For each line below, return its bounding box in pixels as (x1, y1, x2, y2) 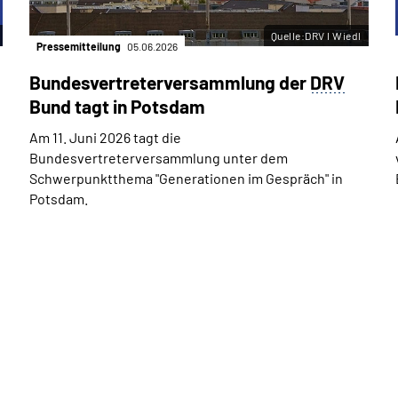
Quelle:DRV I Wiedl (270, 28, 362, 42)
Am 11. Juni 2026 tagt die (28, 128, 181, 146)
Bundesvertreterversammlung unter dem (28, 148, 288, 166)
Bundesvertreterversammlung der (28, 70, 310, 93)
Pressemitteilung (36, 39, 123, 52)
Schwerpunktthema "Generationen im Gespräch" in (28, 169, 343, 187)
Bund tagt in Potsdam (28, 94, 205, 117)
